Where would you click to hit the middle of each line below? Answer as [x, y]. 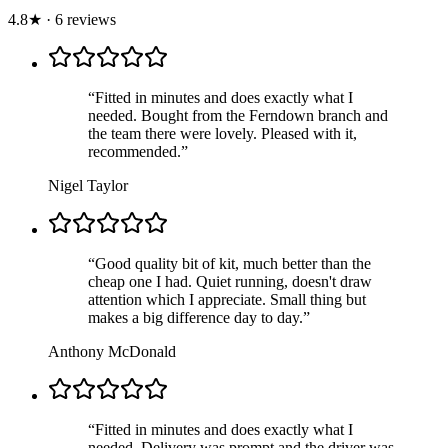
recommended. [134, 151]
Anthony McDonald [112, 351]
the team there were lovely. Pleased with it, [222, 133]
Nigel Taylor [88, 185]
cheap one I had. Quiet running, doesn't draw [230, 281]
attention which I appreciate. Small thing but [227, 299]
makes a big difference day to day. [195, 317]
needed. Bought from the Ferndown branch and [238, 115]
